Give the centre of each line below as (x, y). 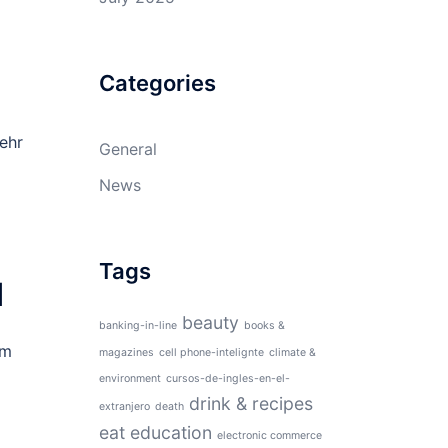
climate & (292, 352)
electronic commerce (269, 435)
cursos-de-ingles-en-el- (227, 378)
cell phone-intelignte (211, 352)
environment (129, 378)
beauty (210, 322)
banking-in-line (137, 325)
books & (264, 325)
